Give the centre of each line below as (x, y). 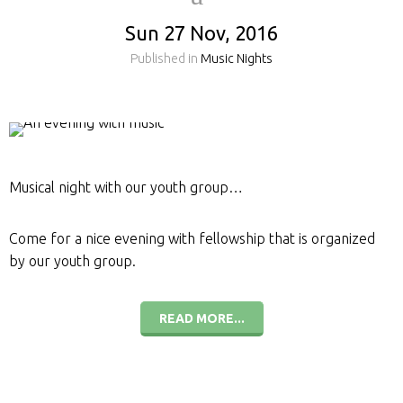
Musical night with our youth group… (126, 187)
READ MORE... (201, 318)
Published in (164, 58)
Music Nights (237, 58)
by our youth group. (72, 261)
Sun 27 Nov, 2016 (201, 33)
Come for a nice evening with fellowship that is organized (192, 238)
